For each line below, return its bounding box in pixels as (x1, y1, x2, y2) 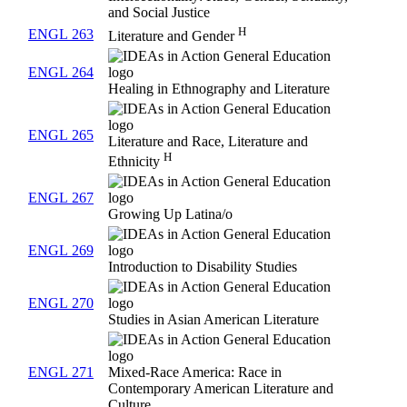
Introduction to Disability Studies (108, 259, 297, 275)
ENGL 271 (28, 364, 94, 381)
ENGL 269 (28, 243, 94, 259)
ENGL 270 (28, 295, 94, 312)
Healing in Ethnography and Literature (108, 81, 330, 97)
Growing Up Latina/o (108, 206, 233, 223)
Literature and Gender (108, 28, 238, 45)
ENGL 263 (28, 26, 94, 43)
